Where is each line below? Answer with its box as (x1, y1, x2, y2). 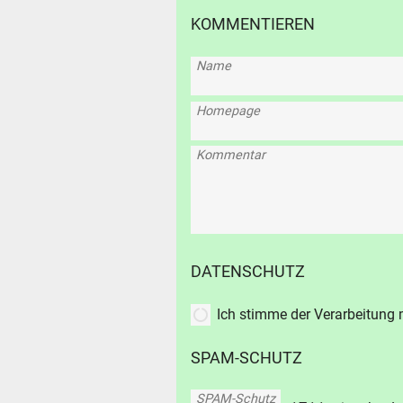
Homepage (195, 103, 260, 119)
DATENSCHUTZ (191, 263, 305, 282)
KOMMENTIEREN (191, 15, 315, 34)
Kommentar (195, 148, 265, 164)
